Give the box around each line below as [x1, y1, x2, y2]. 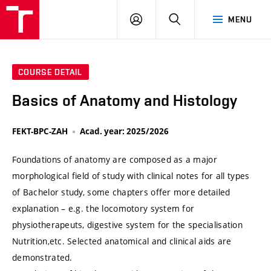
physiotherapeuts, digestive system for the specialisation [12, 219, 243, 231]
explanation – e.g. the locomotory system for [12, 203, 195, 215]
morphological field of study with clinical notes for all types [12, 170, 250, 182]
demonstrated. [12, 252, 73, 264]
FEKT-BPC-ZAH [12, 126, 68, 137]
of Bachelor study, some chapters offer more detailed [12, 186, 230, 198]
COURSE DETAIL [18, 67, 83, 77]
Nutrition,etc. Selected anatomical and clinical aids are [12, 235, 232, 247]
